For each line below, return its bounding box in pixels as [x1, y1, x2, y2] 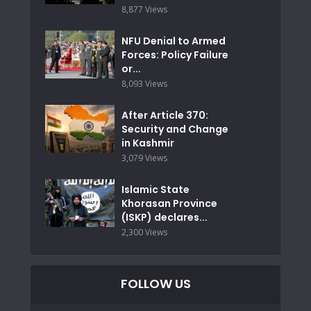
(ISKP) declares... [121, 210, 208, 224]
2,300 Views [121, 226, 167, 238]
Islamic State [121, 182, 190, 196]
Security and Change [121, 121, 228, 136]
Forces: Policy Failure [121, 47, 228, 62]
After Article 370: [121, 108, 208, 122]
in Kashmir [121, 135, 174, 150]
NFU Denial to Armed [121, 33, 226, 48]
